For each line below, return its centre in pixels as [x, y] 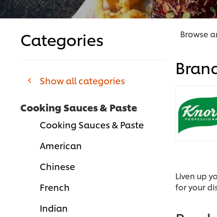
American [61, 145]
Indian [54, 208]
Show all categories [82, 80]
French [55, 187]
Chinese [57, 166]
